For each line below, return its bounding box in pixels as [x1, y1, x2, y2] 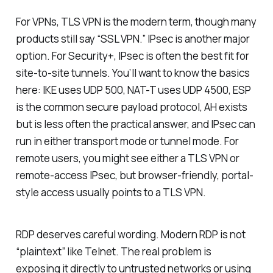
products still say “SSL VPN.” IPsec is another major [15, 31, 250, 46]
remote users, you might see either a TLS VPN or [15, 151, 239, 165]
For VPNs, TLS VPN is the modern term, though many [15, 14, 257, 29]
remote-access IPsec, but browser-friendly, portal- [15, 168, 253, 182]
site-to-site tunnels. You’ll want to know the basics [15, 65, 250, 80]
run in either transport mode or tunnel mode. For [15, 133, 239, 148]
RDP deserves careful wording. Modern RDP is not [15, 227, 246, 241]
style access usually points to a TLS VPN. [15, 185, 206, 199]
